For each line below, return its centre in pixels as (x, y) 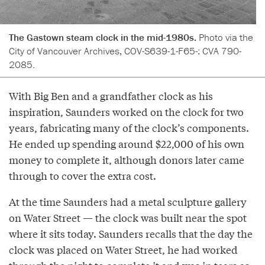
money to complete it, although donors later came (127, 160)
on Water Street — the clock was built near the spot (128, 218)
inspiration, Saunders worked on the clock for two (126, 112)
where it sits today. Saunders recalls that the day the (131, 234)
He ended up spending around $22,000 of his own (127, 144)
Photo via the (226, 38)
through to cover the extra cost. (83, 176)
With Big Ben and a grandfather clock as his (111, 96)
